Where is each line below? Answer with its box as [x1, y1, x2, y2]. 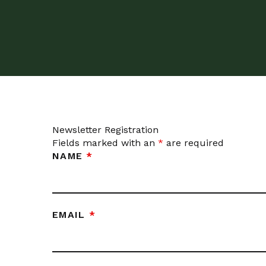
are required [163, 137, 224, 148]
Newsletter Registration [52, 124, 159, 135]
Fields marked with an [52, 137, 158, 148]
